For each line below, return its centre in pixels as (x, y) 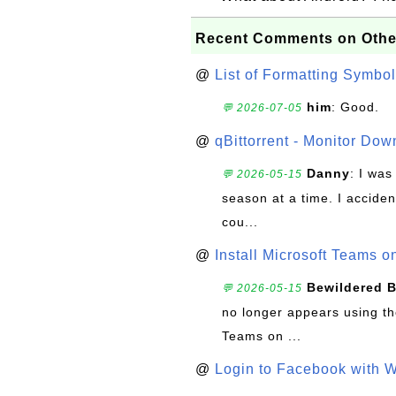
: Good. (355, 107)
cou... (240, 222)
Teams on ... (262, 336)
